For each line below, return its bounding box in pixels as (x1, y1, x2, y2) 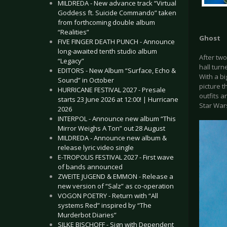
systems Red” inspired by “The (58, 201, 152, 210)
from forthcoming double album (58, 18, 155, 27)
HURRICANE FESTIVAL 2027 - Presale (58, 85, 166, 94)
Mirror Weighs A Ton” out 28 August (58, 124, 165, 133)
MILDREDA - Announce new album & (58, 133, 167, 142)
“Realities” (58, 27, 89, 36)
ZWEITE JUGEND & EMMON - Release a (58, 172, 173, 181)
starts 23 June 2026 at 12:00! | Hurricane (58, 95, 178, 104)
